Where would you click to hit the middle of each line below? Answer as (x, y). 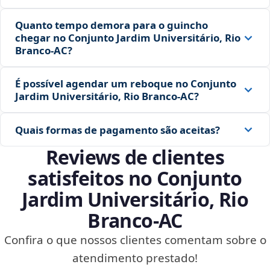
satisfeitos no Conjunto (135, 178)
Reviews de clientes (135, 157)
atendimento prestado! (135, 258)
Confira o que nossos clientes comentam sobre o (135, 240)
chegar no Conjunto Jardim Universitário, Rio (128, 38)
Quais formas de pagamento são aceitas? (118, 130)
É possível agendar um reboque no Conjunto (126, 84)
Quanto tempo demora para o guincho (111, 25)
